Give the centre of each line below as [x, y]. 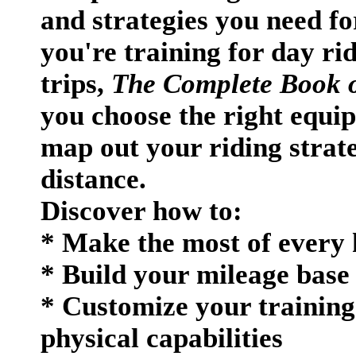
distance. [93, 179]
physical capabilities [162, 338]
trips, [76, 84]
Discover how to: [141, 211]
